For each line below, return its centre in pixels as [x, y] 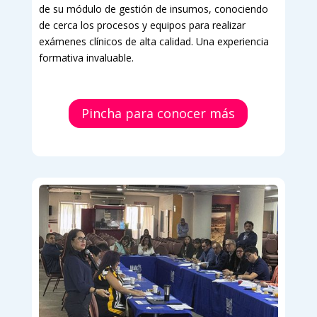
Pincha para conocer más [158, 114]
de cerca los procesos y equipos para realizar [142, 25]
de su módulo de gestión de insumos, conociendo [153, 9]
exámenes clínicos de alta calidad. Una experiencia [154, 42]
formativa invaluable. [86, 58]
